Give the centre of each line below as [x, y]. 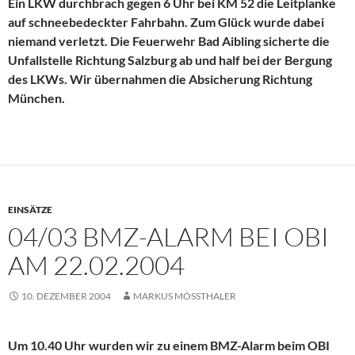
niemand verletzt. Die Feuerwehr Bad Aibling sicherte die [169, 41]
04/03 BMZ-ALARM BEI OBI [168, 237]
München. [36, 98]
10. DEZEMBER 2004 [66, 296]
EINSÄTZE [30, 210]
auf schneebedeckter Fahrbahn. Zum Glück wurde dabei [166, 22]
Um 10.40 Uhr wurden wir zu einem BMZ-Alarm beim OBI [169, 345]
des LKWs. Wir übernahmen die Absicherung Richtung [160, 79]
